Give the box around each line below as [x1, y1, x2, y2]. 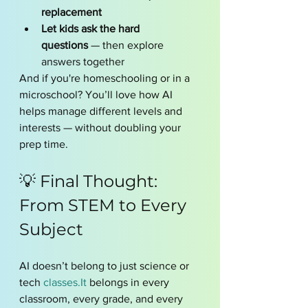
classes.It [43, 276, 87, 288]
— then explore [88, 39, 166, 51]
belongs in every [87, 276, 172, 288]
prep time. [19, 138, 68, 150]
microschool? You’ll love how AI [19, 89, 175, 100]
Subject [19, 219, 83, 239]
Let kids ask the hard [41, 23, 142, 34]
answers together [41, 56, 124, 67]
